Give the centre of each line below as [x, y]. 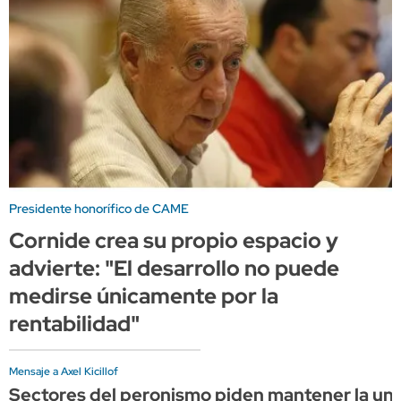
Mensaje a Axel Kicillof [64, 371]
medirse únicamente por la [144, 295]
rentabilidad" [74, 323]
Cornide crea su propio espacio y [174, 240]
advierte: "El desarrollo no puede [174, 268]
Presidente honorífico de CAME [99, 208]
